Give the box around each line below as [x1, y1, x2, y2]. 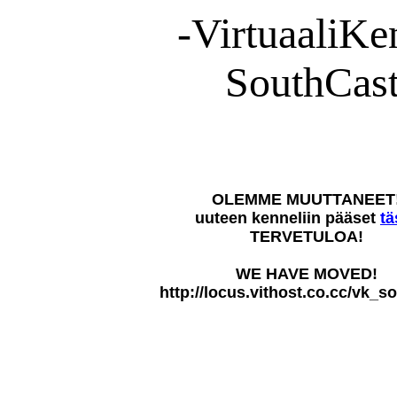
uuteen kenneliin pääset [195, 209, 380, 227]
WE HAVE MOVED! [235, 265, 378, 283]
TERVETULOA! [249, 228, 363, 245]
